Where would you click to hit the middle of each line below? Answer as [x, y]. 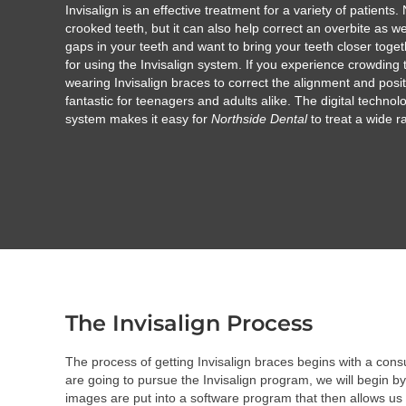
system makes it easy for [138, 119]
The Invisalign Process [189, 324]
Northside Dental [259, 119]
